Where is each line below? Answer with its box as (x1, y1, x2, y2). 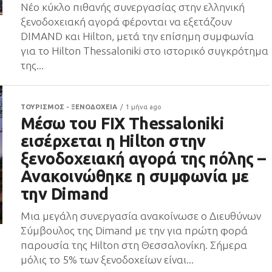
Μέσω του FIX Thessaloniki (21, 114, 225, 132)
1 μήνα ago (126, 103, 161, 110)
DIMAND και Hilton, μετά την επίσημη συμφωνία (21, 30, 254, 42)
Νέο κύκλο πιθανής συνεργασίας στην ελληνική (21, 1, 245, 13)
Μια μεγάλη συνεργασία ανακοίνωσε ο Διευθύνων (21, 210, 261, 222)
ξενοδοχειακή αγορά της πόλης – (21, 149, 266, 168)
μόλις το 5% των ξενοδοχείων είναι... (21, 254, 194, 265)
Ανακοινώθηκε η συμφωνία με (21, 167, 249, 185)
